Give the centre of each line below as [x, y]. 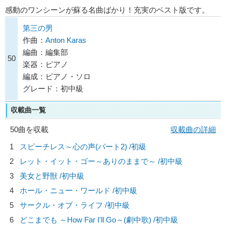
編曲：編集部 [45, 52]
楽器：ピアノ [45, 65]
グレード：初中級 [53, 89]
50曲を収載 [29, 130]
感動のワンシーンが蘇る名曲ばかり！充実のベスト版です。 [107, 10]
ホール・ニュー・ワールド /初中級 [78, 191]
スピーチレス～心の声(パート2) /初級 [83, 147]
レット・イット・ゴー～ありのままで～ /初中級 [101, 161]
